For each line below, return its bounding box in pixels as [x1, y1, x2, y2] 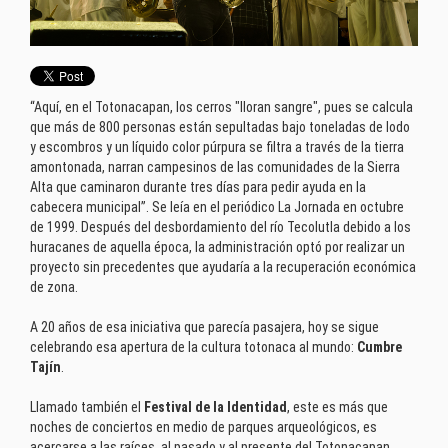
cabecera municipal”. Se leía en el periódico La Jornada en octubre [30, 198, 404, 215]
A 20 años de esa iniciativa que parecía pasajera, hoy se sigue [30, 318, 379, 335]
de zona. [30, 278, 78, 295]
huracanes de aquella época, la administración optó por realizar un [30, 238, 405, 255]
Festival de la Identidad [144, 398, 287, 415]
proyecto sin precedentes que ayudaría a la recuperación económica [30, 258, 416, 275]
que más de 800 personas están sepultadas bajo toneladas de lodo [30, 118, 410, 135]
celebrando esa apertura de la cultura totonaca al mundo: [30, 338, 357, 355]
